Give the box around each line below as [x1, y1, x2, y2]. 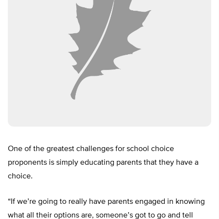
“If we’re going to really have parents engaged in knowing [8, 198, 205, 206]
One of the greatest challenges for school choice [8, 145, 174, 153]
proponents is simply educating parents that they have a [8, 159, 198, 167]
